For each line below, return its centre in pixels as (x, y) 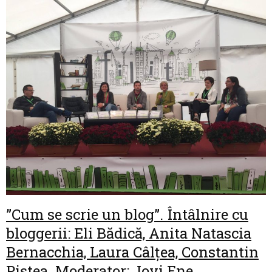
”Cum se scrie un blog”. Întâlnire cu (127, 215)
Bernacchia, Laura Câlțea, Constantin (132, 252)
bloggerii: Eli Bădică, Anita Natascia (129, 233)
